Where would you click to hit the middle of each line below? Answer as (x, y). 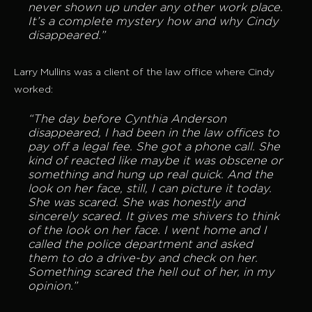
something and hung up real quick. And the (150, 175)
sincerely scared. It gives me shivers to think (154, 217)
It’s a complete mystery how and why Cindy (153, 22)
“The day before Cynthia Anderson (127, 120)
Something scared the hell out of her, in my (151, 273)
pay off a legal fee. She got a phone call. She (154, 148)
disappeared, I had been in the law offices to (154, 134)
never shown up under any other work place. (155, 8)
